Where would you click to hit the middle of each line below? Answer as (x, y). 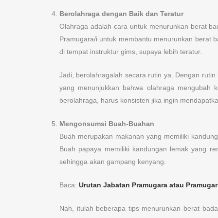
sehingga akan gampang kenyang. (113, 162)
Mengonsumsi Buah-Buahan (107, 124)
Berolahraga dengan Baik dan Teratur (121, 14)
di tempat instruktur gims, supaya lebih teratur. (131, 52)
